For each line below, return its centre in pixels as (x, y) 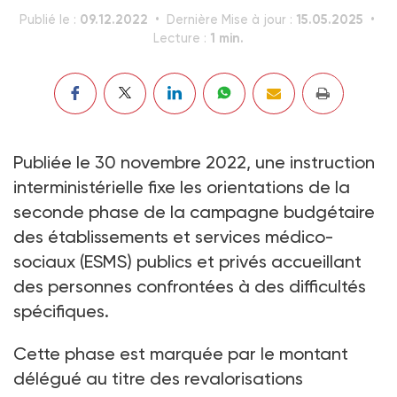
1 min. (227, 38)
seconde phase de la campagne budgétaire (194, 211)
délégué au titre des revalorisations (158, 378)
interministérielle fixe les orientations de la (182, 187)
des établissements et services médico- (174, 236)
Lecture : (182, 38)
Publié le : (50, 19)
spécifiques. (61, 311)
